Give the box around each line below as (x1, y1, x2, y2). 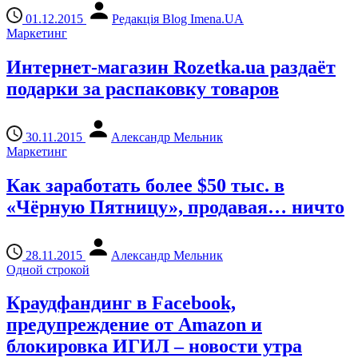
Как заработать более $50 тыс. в (6, 174, 284, 196)
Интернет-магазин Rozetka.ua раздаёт (6, 56, 336, 78)
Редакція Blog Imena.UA (112, 11, 244, 26)
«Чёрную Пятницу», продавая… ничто (6, 196, 344, 217)
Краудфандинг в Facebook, (6, 292, 236, 314)
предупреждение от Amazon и (6, 314, 262, 336)
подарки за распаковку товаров (6, 78, 279, 99)
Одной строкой (6, 262, 89, 276)
